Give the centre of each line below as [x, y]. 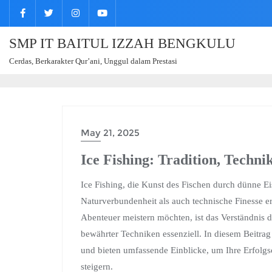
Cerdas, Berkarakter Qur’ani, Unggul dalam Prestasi [93, 61]
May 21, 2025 [110, 133]
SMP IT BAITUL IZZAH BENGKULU [122, 43]
